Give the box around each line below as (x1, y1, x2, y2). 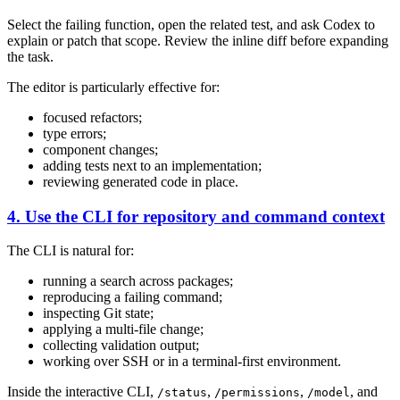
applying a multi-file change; (43, 321, 204, 337)
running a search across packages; (43, 273, 233, 289)
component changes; (43, 141, 158, 157)
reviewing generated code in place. (43, 173, 238, 189)
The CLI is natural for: (7, 243, 134, 259)
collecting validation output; (43, 337, 199, 354)
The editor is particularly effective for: (7, 79, 220, 95)
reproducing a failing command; (43, 289, 222, 305)
